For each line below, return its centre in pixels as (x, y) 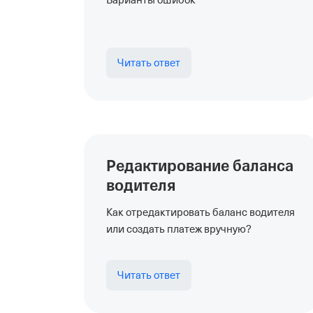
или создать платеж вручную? (179, 229)
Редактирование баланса (200, 166)
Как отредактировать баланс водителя (201, 212)
